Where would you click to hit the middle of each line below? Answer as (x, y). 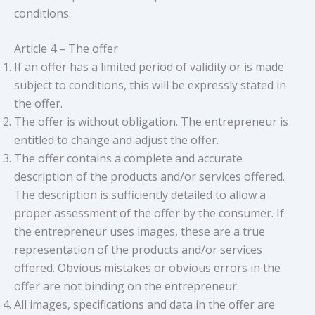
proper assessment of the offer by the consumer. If (149, 213)
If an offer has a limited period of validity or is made (149, 67)
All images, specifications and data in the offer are (144, 305)
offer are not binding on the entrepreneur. (127, 287)
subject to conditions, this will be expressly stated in (150, 85)
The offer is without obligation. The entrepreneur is (151, 122)
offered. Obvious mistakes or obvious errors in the (147, 268)
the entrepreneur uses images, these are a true (140, 232)
